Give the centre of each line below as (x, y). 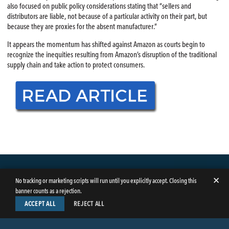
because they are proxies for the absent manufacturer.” (82, 27)
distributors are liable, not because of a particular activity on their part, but (107, 17)
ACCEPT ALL (40, 204)
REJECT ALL (89, 204)
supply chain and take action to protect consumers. (76, 65)
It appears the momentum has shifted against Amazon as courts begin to (106, 45)
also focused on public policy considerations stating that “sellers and (99, 6)
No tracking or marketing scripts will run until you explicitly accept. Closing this (106, 181)
